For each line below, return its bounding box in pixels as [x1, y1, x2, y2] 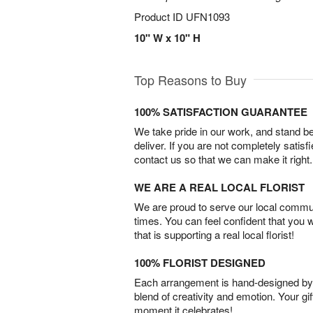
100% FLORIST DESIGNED [134, 255, 265, 270]
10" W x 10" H [134, 30, 201, 45]
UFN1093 [186, 9, 230, 24]
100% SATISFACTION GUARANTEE [134, 104, 307, 119]
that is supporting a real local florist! [134, 227, 294, 242]
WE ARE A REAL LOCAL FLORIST [134, 180, 305, 195]
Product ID [134, 9, 186, 24]
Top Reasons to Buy [134, 71, 247, 89]
